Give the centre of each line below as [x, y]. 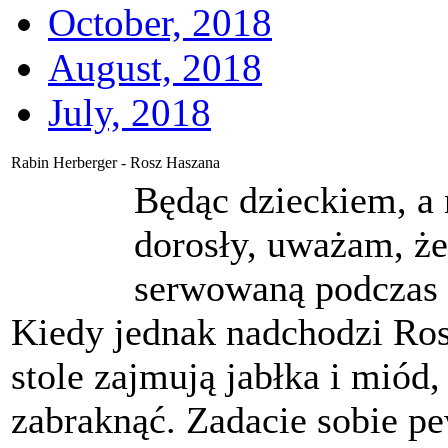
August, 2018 [155, 67]
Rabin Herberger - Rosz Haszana [115, 162]
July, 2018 [129, 112]
